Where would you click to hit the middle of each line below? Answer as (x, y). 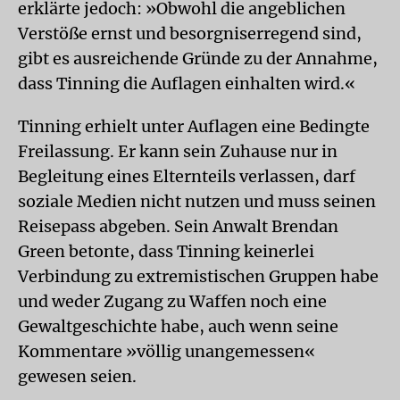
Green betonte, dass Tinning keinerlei (166, 251)
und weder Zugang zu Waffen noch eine (172, 301)
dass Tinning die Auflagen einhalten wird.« (187, 83)
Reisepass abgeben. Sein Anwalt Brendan (178, 226)
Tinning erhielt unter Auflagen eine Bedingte (194, 126)
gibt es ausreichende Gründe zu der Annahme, (198, 58)
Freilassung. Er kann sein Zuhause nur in (178, 151)
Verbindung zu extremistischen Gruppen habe (198, 276)
